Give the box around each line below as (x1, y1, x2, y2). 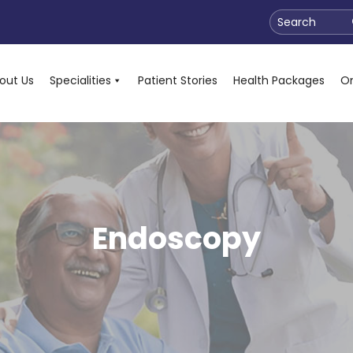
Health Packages (233, 72, 325, 88)
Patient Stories (138, 72, 217, 88)
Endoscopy (92, 217, 261, 259)
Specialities (50, 72, 111, 88)
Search (277, 14, 316, 30)
